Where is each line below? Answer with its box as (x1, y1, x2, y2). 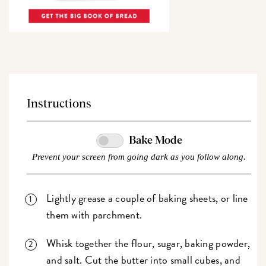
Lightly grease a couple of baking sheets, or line (46, 190, 248, 207)
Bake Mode (128, 135, 182, 147)
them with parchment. (46, 207, 142, 223)
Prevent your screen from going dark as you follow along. (32, 152, 246, 162)
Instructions (27, 97, 92, 110)
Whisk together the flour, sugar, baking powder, (46, 235, 251, 252)
